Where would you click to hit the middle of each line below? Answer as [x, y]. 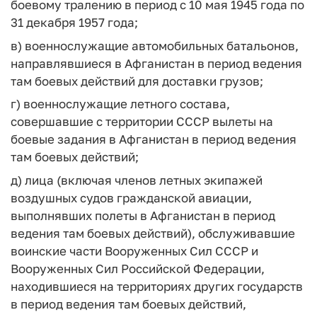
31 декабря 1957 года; [74, 22]
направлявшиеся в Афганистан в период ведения [156, 63]
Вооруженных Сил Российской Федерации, [138, 268]
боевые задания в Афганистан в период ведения [154, 139]
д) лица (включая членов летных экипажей [137, 180]
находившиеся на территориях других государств [157, 286]
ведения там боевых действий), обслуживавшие [153, 233]
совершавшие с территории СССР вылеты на [142, 121]
